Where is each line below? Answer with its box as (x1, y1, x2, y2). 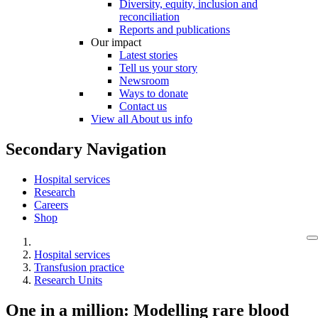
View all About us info (91, 112, 192, 125)
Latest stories (119, 48, 177, 61)
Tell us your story (119, 61, 197, 74)
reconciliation (119, 10, 180, 23)
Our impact (91, 35, 141, 48)
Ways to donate (119, 87, 188, 99)
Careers (34, 198, 68, 211)
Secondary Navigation (6, 139, 166, 158)
